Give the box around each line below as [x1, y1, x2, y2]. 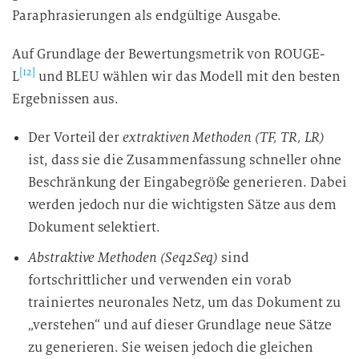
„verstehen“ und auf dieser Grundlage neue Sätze [28, 317, 332, 333]
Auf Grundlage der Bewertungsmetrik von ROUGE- [12, 46, 325, 63]
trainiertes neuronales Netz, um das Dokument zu [28, 294, 341, 311]
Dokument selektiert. [28, 219, 160, 236]
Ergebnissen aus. [12, 91, 119, 107]
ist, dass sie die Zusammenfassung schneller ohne [28, 151, 342, 168]
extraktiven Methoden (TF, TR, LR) [123, 129, 325, 146]
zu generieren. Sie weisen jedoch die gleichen [28, 339, 313, 356]
